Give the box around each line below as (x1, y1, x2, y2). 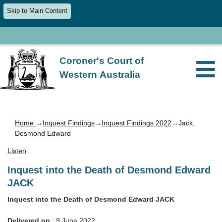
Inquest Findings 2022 (102, 118, 171, 127)
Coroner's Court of (59, 55, 144, 66)
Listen (7, 147, 26, 155)
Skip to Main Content (7, 7, 68, 15)
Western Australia (59, 69, 141, 80)
